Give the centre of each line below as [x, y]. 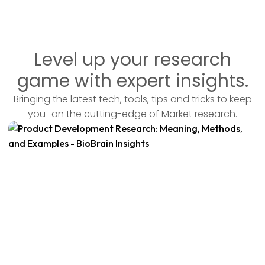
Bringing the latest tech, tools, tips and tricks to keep [132, 99]
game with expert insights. [132, 81]
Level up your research [132, 60]
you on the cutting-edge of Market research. [132, 114]
